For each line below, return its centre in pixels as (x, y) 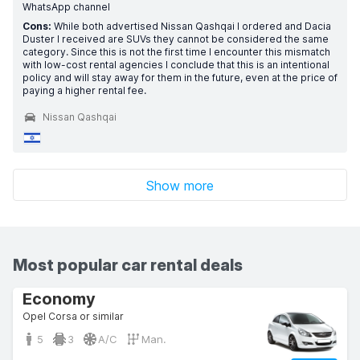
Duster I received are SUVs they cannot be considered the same (176, 39)
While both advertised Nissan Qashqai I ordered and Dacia (191, 26)
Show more (180, 186)
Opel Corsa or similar (73, 316)
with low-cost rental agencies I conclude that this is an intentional (176, 65)
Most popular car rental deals (128, 265)
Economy (59, 299)
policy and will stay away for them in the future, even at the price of (180, 78)
